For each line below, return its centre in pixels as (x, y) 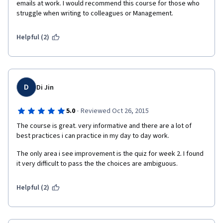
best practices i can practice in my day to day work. (93, 136)
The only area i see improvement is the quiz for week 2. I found (110, 154)
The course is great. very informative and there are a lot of (104, 126)
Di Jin (45, 88)
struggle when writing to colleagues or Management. (96, 13)
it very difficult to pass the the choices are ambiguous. (98, 164)
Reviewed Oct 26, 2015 (114, 111)
